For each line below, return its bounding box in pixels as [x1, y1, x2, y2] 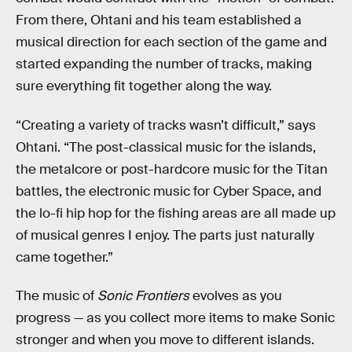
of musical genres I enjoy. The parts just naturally [16, 226, 314, 244]
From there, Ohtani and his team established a [16, 11, 302, 28]
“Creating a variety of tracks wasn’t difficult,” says [16, 116, 316, 134]
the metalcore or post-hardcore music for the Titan [16, 160, 328, 178]
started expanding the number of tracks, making [16, 55, 312, 72]
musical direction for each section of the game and [16, 33, 327, 50]
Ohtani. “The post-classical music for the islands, [16, 138, 316, 156]
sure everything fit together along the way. [16, 77, 272, 94]
